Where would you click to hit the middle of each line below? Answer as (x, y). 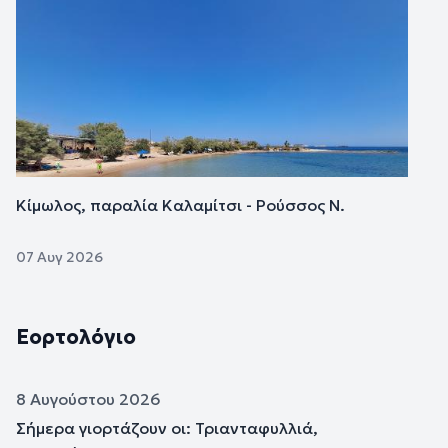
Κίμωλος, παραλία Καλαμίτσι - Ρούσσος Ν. (180, 205)
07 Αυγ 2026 (59, 257)
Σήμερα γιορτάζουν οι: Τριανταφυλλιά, (167, 428)
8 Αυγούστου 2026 (88, 399)
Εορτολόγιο (76, 337)
